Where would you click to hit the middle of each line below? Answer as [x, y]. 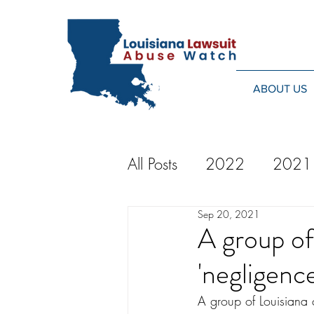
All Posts [152, 164]
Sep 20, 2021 [229, 214]
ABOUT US [280, 89]
